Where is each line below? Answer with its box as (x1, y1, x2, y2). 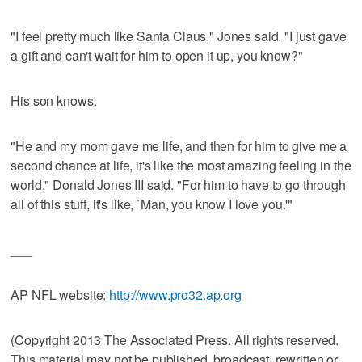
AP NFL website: (11, 284, 110, 304)
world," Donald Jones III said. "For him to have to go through (11, 175, 346, 194)
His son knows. (11, 90, 97, 110)
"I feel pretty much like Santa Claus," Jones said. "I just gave (11, 26, 347, 45)
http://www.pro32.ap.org (109, 284, 242, 304)
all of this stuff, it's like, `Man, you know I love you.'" (11, 194, 293, 213)
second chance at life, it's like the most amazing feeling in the (11, 155, 351, 175)
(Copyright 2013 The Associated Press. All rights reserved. (11, 330, 339, 349)
